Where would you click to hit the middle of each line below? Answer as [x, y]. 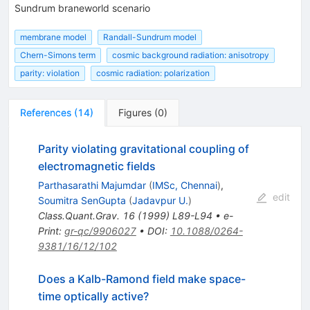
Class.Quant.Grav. [79, 216]
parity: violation [50, 73]
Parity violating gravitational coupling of [143, 149]
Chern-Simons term [58, 55]
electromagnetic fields [97, 166]
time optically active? [93, 297]
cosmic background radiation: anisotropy [191, 55]
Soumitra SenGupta [82, 201]
